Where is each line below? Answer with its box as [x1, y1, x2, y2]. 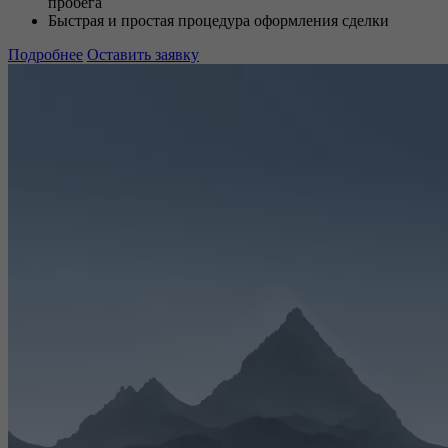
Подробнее [8, 45, 83, 63]
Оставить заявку [87, 45, 199, 63]
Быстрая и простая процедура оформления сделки [48, 11, 389, 29]
